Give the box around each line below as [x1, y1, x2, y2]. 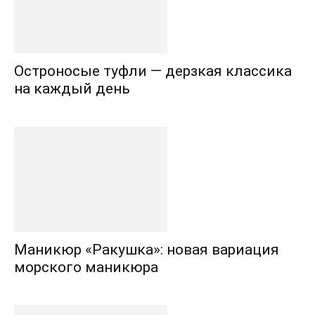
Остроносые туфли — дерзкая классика [14, 62, 292, 79]
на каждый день [14, 79, 130, 97]
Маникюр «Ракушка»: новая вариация [14, 240, 279, 258]
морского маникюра [14, 258, 158, 276]
